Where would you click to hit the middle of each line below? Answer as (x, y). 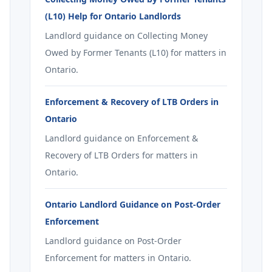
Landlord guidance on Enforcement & (121, 138)
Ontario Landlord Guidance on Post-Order (133, 204)
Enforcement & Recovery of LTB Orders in (132, 102)
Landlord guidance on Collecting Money (126, 36)
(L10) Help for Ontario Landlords (113, 16)
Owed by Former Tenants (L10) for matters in (136, 53)
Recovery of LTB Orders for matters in (121, 155)
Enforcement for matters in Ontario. (118, 258)
